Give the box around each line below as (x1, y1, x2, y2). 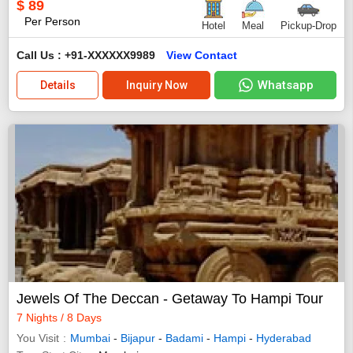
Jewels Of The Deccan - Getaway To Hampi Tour (17, 291, 323, 307)
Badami (165, 332, 203, 345)
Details (39, 79, 76, 92)
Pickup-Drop (281, 20, 336, 32)
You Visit (17, 332, 59, 345)
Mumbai (70, 332, 110, 345)
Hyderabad (256, 332, 311, 345)
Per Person (24, 14, 80, 28)
